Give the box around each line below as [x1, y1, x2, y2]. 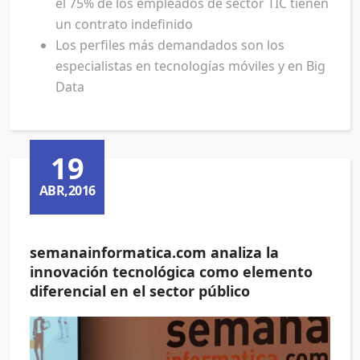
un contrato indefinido [55, 15, 193, 34]
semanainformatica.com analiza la [30, 243, 279, 263]
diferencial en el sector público [30, 281, 250, 301]
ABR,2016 [39, 181, 96, 199]
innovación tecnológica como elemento [30, 262, 313, 282]
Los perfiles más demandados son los [55, 36, 284, 55]
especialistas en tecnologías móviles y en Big [55, 57, 325, 76]
